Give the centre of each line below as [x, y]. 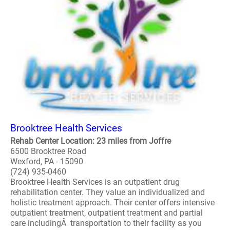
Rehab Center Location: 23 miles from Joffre [91, 141]
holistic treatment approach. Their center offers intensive [112, 203]
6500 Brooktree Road [48, 151]
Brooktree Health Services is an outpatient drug [95, 182]
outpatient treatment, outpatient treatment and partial [107, 213]
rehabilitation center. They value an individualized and [108, 192]
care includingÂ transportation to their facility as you [106, 223]
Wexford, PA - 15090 [47, 161]
